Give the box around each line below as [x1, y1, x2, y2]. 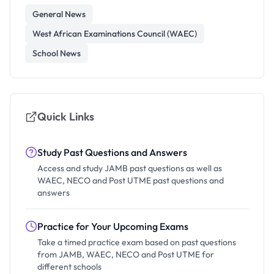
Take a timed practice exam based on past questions [37, 237, 236, 248]
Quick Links [37, 109, 94, 124]
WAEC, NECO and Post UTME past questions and [37, 175, 224, 186]
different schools [37, 261, 102, 272]
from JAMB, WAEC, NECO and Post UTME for [37, 249, 214, 260]
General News [32, 9, 86, 20]
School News [32, 48, 81, 59]
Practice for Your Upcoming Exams [37, 220, 188, 232]
